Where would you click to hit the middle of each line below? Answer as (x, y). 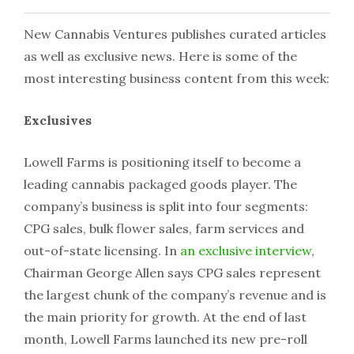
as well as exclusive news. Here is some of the (160, 56)
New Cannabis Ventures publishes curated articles (175, 34)
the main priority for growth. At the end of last (165, 317)
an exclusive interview (246, 251)
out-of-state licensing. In (102, 251)
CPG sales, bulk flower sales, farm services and (164, 229)
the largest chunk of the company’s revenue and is (175, 295)
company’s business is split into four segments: (166, 207)
